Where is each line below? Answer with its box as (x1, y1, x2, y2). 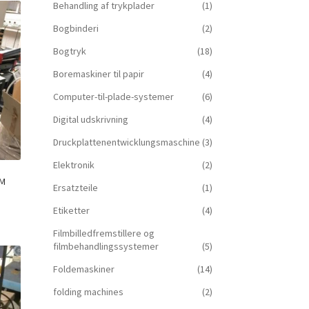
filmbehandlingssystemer (52, 240, 159, 253)
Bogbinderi (52, 22, 99, 35)
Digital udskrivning (52, 113, 128, 126)
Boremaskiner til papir (52, 68, 144, 81)
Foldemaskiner (52, 263, 114, 276)
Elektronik (52, 159, 94, 172)
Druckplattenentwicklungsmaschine (52, 136, 200, 149)
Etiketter (52, 204, 90, 217)
